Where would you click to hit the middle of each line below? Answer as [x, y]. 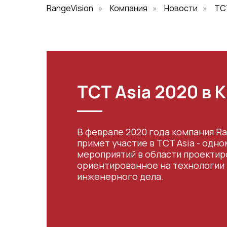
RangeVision [70, 8]
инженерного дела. [120, 176]
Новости [181, 8]
